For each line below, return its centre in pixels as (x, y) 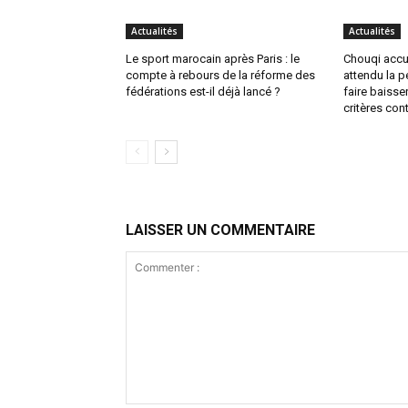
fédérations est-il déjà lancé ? (203, 92)
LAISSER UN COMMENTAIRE (220, 230)
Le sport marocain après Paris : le (213, 59)
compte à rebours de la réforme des (220, 76)
